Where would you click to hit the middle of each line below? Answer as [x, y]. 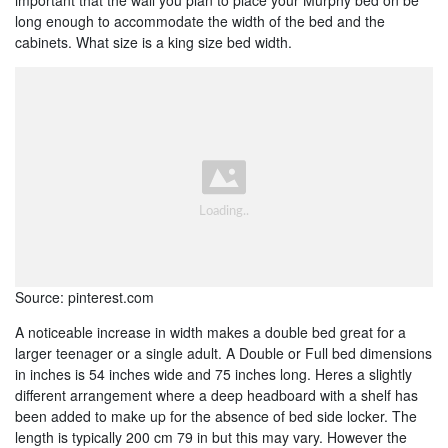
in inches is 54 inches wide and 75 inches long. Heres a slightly [213, 374]
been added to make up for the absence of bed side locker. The [216, 416]
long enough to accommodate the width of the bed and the [200, 20]
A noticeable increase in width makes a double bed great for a [210, 332]
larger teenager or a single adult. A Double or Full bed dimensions [223, 353]
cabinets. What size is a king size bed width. [153, 41]
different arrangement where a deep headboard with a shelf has [216, 395]
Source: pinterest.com [84, 297]
